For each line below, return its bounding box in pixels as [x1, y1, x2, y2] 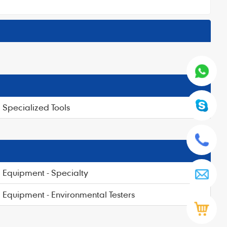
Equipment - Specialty [3, 167, 89, 178]
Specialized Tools [3, 102, 70, 112]
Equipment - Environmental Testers [3, 189, 135, 200]
